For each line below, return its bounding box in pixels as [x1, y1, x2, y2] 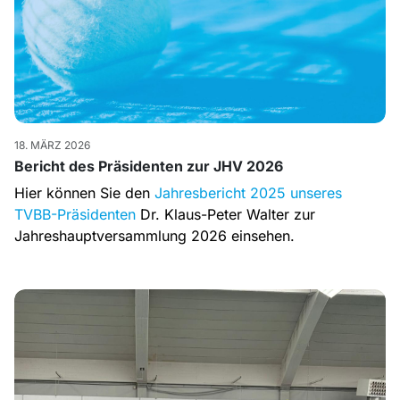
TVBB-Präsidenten [14, 204, 136, 223]
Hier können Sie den [14, 183, 154, 202]
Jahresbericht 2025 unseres [154, 183, 342, 202]
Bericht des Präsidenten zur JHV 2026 [14, 156, 283, 175]
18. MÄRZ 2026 [14, 137, 90, 152]
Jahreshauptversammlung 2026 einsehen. [14, 226, 299, 245]
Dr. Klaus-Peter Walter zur [136, 204, 315, 223]
